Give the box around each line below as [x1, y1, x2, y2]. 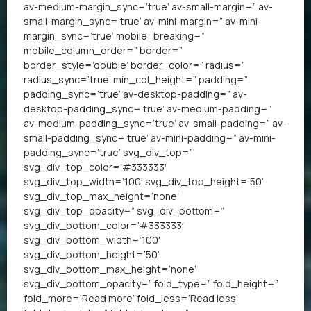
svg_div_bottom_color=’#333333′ [24, 218, 184, 232]
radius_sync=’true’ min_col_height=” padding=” [24, 72, 248, 86]
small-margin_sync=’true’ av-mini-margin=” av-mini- [24, 14, 262, 28]
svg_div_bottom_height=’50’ [24, 247, 160, 261]
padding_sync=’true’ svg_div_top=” [24, 145, 193, 159]
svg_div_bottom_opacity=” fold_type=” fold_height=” [24, 276, 278, 290]
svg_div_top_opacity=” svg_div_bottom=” [24, 203, 224, 217]
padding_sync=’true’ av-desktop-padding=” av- [24, 87, 247, 101]
